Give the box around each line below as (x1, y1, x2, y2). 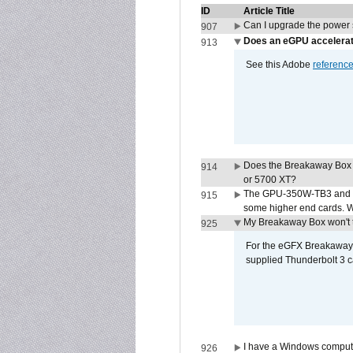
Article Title (243, 6, 295, 17)
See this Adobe (246, 59, 313, 70)
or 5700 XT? (243, 174, 296, 185)
